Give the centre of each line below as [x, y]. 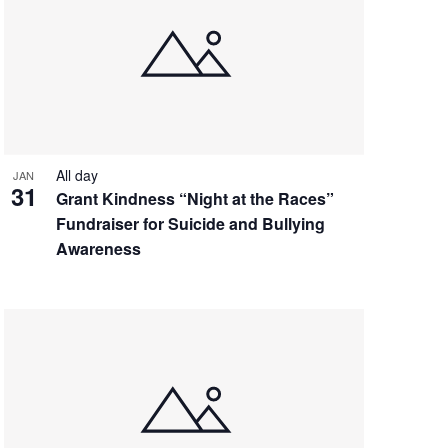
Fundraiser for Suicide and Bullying [190, 223]
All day [76, 174]
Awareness [120, 248]
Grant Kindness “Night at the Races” [194, 198]
